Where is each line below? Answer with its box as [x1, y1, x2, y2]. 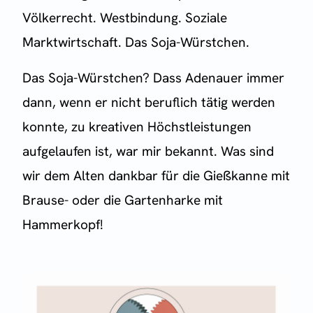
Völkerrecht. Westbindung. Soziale [22, 9, 227, 27]
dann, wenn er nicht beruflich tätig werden [22, 94, 275, 112]
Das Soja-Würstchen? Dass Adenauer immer [22, 69, 284, 87]
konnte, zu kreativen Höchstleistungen [22, 118, 252, 136]
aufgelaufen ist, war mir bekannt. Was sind [22, 143, 274, 161]
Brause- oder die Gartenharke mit [22, 191, 223, 210]
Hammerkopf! [22, 216, 103, 234]
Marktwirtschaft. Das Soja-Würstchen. [22, 34, 249, 52]
